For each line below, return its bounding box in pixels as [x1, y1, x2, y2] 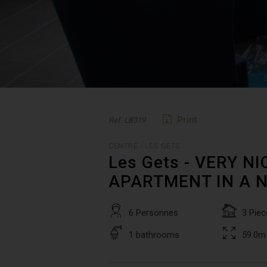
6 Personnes [129, 207, 178, 218]
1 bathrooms [129, 229, 179, 240]
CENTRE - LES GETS [108, 141, 181, 150]
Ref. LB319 [108, 116, 145, 125]
